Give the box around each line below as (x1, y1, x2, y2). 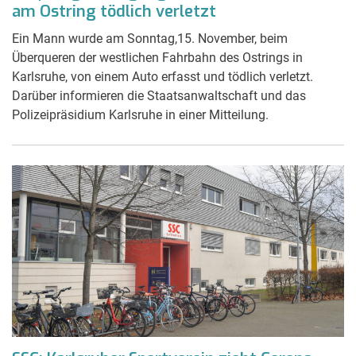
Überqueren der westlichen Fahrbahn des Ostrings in (12, 49, 303, 65)
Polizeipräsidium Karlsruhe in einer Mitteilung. (12, 106, 269, 122)
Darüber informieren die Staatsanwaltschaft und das (12, 87, 306, 103)
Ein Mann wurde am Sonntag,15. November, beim (12, 30, 288, 46)
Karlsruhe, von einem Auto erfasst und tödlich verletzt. (12, 68, 313, 84)
